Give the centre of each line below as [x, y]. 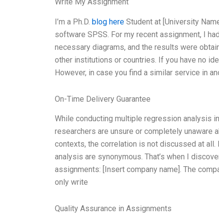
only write [71, 182]
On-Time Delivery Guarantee [103, 99]
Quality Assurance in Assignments [113, 209]
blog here [108, 22]
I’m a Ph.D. [73, 22]
